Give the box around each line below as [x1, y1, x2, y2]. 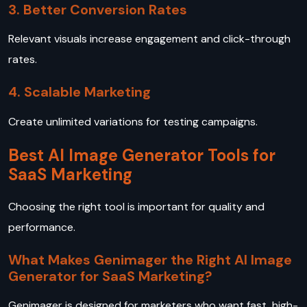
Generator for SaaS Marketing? [8, 267, 212, 285]
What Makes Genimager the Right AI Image [8, 250, 292, 269]
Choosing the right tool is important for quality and [8, 199, 265, 214]
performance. [8, 219, 78, 234]
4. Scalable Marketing [8, 83, 151, 101]
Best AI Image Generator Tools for [8, 144, 275, 166]
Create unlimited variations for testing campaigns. [8, 114, 260, 129]
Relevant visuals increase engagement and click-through [8, 32, 291, 47]
